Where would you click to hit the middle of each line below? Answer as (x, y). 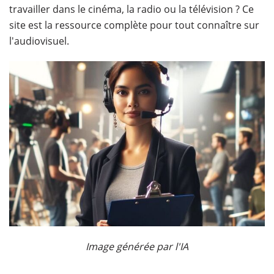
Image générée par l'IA (137, 246)
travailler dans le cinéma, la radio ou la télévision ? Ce (131, 9)
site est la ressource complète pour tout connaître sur (134, 25)
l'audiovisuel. (40, 41)
